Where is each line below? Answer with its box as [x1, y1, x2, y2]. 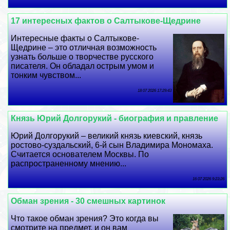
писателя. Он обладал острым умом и [11, 62, 155, 71]
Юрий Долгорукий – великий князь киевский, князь [11, 131, 203, 140]
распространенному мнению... [11, 159, 127, 168]
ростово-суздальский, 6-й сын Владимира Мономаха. [11, 140, 214, 149]
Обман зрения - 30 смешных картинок [11, 196, 166, 205]
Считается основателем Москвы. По [11, 149, 149, 159]
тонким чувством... [11, 71, 82, 80]
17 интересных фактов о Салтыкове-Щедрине [11, 16, 201, 26]
